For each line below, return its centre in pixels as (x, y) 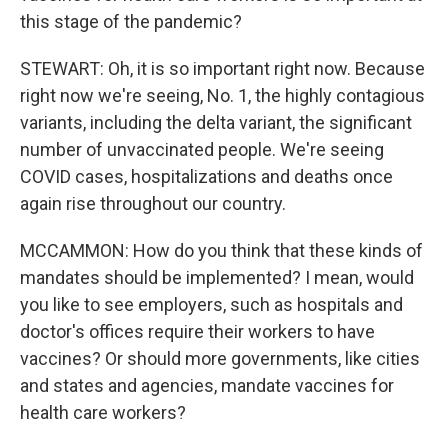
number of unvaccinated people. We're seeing (202, 149)
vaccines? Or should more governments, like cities (220, 358)
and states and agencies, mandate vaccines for (207, 385)
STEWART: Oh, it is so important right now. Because (222, 68)
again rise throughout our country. (153, 203)
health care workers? (103, 412)
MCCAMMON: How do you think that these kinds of (221, 250)
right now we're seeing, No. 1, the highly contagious (222, 95)
